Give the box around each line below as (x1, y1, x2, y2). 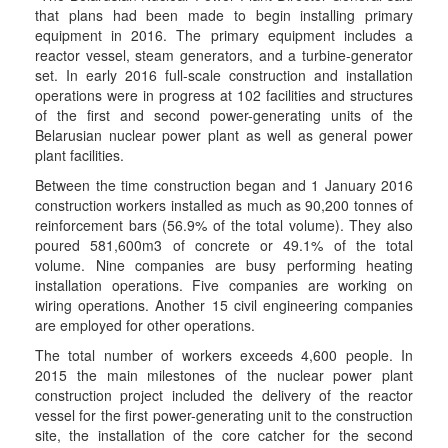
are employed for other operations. (35, 315, 255, 335)
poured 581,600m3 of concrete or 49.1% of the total (35, 235, 413, 255)
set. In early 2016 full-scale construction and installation (35, 65, 413, 85)
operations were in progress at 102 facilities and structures (35, 85, 413, 105)
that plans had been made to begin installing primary (35, 5, 413, 25)
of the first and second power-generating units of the (35, 105, 413, 125)
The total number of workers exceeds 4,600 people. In (35, 345, 413, 365)
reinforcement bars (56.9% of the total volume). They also (35, 215, 413, 235)
